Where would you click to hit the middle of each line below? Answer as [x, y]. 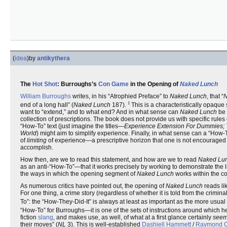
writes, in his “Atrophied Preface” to [120, 96]
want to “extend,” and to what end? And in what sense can [100, 112]
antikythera [53, 58]
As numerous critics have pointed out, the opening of [93, 186]
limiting [37, 140]
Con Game [113, 84]
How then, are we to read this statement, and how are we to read [109, 160]
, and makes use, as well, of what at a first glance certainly [133, 217]
